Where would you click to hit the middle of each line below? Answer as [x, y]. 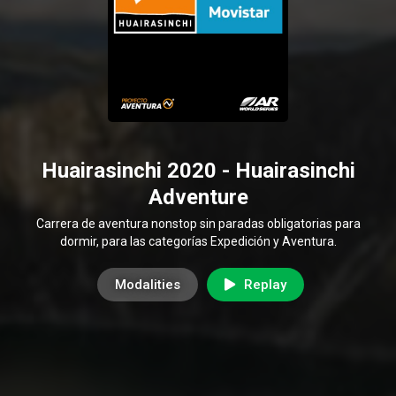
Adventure [198, 197]
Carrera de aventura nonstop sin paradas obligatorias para [198, 223]
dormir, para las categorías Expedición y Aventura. [198, 241]
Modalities [147, 284]
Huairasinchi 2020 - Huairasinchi [198, 170]
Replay [265, 284]
